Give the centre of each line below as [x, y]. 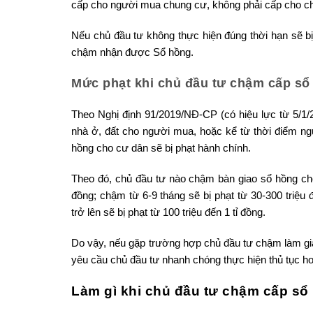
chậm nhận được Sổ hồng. [132, 52]
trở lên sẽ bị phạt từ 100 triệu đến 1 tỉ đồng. [168, 212]
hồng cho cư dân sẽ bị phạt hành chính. [161, 147]
